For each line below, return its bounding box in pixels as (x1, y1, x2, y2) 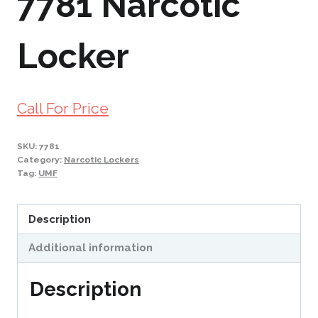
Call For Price (17, 99, 109, 118)
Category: (17, 155, 64, 165)
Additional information (28, 241, 153, 255)
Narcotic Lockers (64, 155, 139, 165)
